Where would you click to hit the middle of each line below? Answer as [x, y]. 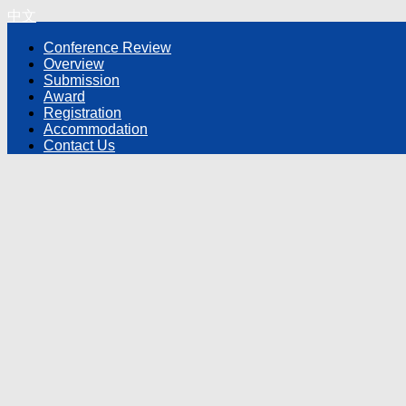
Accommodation [96, 129]
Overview [74, 64]
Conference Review [107, 48]
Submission [82, 80]
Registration [82, 113]
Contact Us [79, 145]
